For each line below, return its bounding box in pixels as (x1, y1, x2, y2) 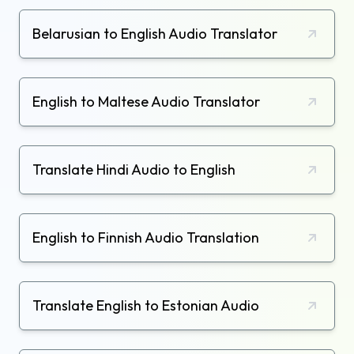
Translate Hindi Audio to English (32, 160, 235, 179)
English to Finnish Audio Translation (32, 228, 259, 247)
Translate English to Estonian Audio (32, 296, 259, 315)
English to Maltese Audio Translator (32, 92, 260, 111)
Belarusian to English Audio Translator (32, 24, 277, 43)
